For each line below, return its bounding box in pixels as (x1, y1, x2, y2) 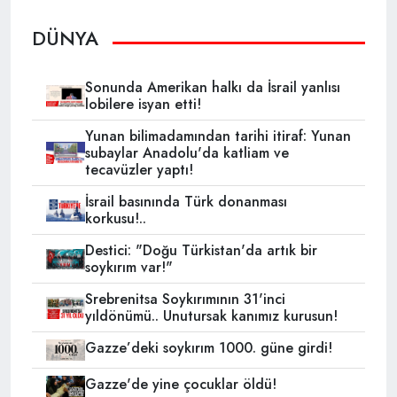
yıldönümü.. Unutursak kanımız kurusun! (84, 306, 338, 327)
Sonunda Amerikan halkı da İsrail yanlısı (84, 77, 340, 98)
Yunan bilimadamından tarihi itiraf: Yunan (84, 126, 351, 147)
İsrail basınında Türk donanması (84, 191, 287, 213)
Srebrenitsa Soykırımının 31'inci (84, 289, 285, 310)
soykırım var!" (84, 257, 173, 278)
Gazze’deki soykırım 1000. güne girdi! (84, 338, 332, 359)
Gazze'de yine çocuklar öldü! (84, 374, 276, 395)
